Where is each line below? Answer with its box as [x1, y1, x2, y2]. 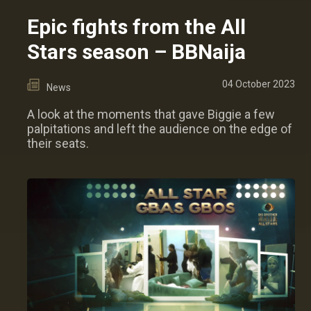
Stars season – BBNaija [27, 40, 246, 65]
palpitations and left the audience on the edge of [27, 121, 292, 137]
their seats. [27, 136, 89, 151]
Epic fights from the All [27, 15, 246, 40]
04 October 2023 [222, 78, 295, 90]
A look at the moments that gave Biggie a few [27, 107, 275, 122]
